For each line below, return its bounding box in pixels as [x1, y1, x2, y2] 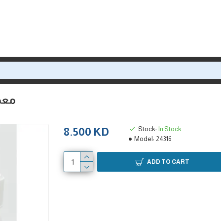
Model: [134, 135, 154, 143]
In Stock [158, 125, 182, 133]
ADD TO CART [147, 158, 189, 165]
